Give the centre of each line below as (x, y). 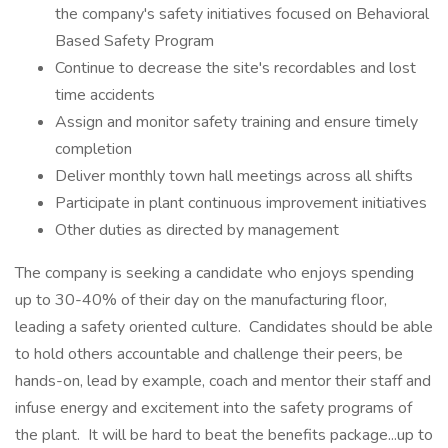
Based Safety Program (134, 41)
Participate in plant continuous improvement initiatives (243, 203)
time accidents (107, 95)
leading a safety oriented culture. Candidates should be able (224, 327)
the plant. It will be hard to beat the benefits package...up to (224, 435)
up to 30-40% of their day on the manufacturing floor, (201, 300)
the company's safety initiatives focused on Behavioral (242, 14)
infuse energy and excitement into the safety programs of (213, 408)
